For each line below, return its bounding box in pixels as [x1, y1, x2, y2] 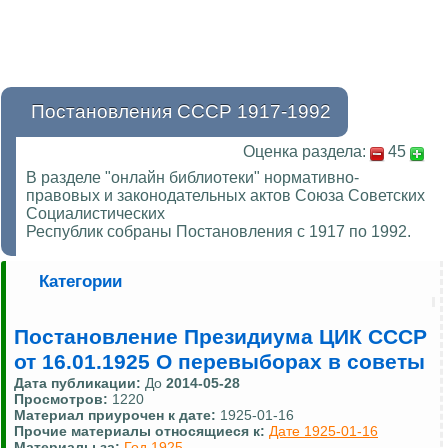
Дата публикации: [14, 375, 145, 392]
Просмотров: [14, 391, 112, 408]
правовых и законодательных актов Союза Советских [26, 187, 425, 205]
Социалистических [26, 205, 165, 223]
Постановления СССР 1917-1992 [31, 101, 331, 123]
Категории [39, 272, 122, 292]
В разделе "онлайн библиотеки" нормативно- [26, 169, 359, 187]
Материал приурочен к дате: [14, 407, 220, 424]
